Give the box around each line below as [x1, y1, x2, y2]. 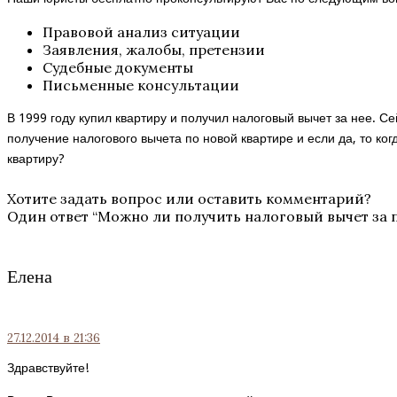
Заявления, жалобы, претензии [43, 41, 265, 59]
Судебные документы [43, 58, 193, 77]
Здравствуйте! [7, 360, 89, 375]
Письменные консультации [43, 76, 239, 95]
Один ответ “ [7, 207, 97, 226]
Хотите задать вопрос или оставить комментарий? [7, 190, 371, 208]
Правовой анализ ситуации [43, 23, 240, 42]
